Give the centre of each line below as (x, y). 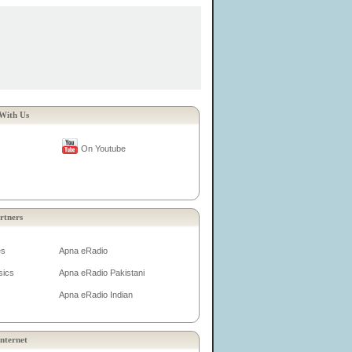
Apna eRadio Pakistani (102, 273)
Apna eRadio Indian (96, 295)
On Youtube (103, 148)
